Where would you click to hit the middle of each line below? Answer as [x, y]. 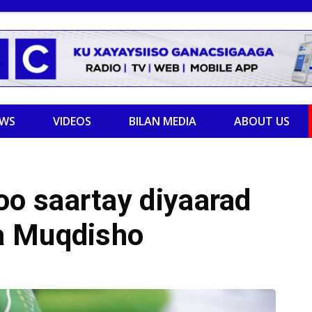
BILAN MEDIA [163, 121]
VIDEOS [72, 121]
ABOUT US [262, 121]
